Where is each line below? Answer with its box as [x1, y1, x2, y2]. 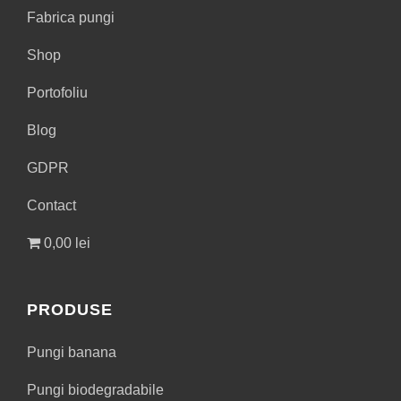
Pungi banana [27, 344, 116, 360]
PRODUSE [27, 300, 113, 319]
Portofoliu [27, 85, 88, 101]
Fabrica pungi [27, 10, 115, 26]
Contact [27, 198, 76, 214]
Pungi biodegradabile [27, 381, 164, 397]
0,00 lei [44, 235, 90, 252]
